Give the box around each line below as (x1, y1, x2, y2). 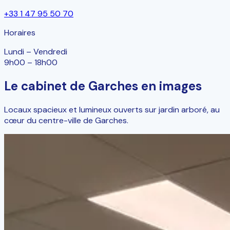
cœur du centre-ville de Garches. (4, 115, 128, 126)
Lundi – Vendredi (4, 46, 67, 57)
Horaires (4, 27, 35, 39)
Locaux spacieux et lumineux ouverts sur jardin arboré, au (4, 104, 220, 116)
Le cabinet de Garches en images (4, 78, 202, 94)
